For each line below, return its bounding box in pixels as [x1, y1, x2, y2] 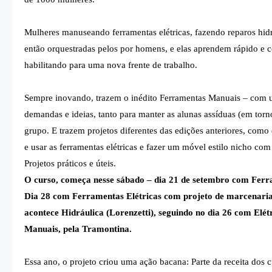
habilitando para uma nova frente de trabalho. [24, 59, 200, 70]
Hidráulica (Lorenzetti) [61, 207, 154, 217]
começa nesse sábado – [61, 174, 154, 185]
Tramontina [82, 223, 129, 234]
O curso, [24, 174, 61, 185]
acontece [24, 207, 61, 217]
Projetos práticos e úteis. [24, 158, 116, 168]
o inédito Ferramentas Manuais [124, 92, 240, 103]
